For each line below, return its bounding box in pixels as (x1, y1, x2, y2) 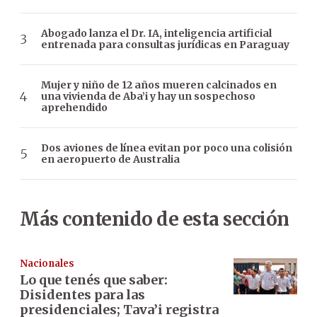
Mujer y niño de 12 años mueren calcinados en (41, 79, 277, 92)
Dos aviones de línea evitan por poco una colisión (41, 142, 292, 155)
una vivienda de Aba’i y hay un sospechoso (41, 90, 255, 103)
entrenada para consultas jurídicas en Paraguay (41, 38, 289, 52)
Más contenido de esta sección (20, 207, 289, 231)
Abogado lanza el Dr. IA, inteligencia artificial (41, 27, 272, 40)
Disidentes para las (20, 287, 145, 304)
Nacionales (20, 258, 74, 270)
